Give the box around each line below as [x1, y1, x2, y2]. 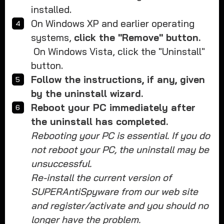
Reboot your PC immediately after [31, 101, 196, 113]
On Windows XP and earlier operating [31, 17, 195, 29]
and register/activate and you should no [31, 199, 209, 211]
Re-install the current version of [31, 171, 172, 183]
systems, [31, 31, 74, 43]
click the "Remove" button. [74, 31, 201, 43]
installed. [31, 3, 72, 15]
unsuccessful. [31, 157, 92, 169]
